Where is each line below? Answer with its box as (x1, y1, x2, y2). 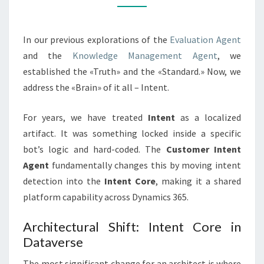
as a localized (174, 111, 241, 123)
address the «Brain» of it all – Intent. (23, 81, 169, 93)
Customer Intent (166, 143, 242, 155)
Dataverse (23, 234, 83, 250)
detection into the (23, 175, 104, 187)
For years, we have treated (23, 111, 148, 123)
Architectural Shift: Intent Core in (23, 219, 241, 235)
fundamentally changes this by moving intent (49, 159, 241, 171)
